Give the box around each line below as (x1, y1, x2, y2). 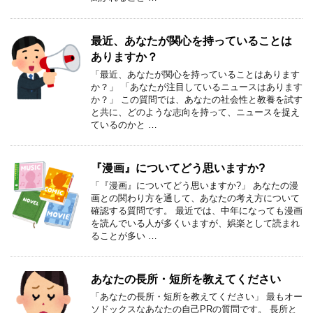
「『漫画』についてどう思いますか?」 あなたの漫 (91, 180, 298, 191)
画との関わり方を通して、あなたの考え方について (91, 192, 300, 203)
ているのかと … (91, 119, 157, 130)
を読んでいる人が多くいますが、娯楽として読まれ (91, 217, 300, 228)
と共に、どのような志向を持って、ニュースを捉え (91, 106, 300, 117)
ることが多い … (91, 230, 157, 241)
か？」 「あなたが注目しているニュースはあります (91, 81, 303, 92)
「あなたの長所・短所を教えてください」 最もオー (91, 291, 303, 302)
